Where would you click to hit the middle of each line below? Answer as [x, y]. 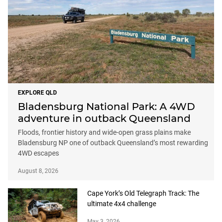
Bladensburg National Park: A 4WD [107, 107]
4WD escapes [38, 153]
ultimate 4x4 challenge [122, 204]
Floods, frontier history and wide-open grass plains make [104, 133]
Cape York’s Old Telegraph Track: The [143, 194]
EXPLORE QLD [37, 93]
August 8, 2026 [38, 171]
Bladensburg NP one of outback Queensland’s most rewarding [113, 143]
